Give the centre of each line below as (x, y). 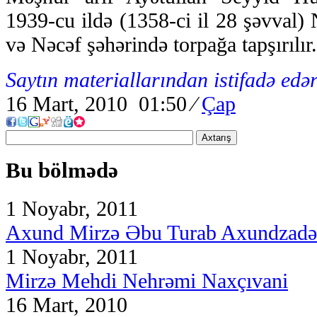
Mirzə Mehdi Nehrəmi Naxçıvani (147, 281)
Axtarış (217, 137)
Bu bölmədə (62, 171)
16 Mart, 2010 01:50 (99, 103)
